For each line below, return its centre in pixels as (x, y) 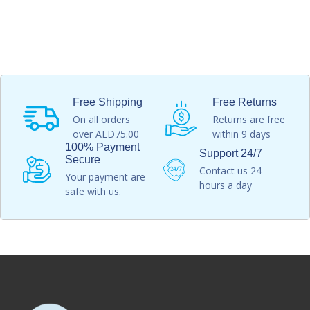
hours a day (226, 185)
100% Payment (102, 147)
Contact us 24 (230, 170)
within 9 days (241, 134)
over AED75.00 (106, 134)
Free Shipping (108, 102)
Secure (83, 159)
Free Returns (245, 102)
